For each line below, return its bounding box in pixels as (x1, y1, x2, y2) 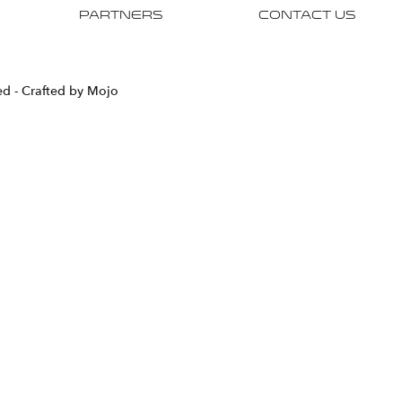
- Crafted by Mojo (14, 82, 118, 100)
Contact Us (258, 11, 356, 22)
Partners (79, 11, 163, 22)
